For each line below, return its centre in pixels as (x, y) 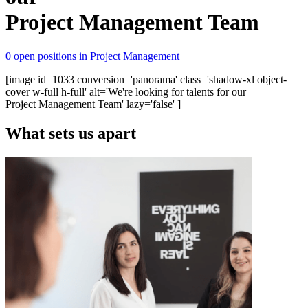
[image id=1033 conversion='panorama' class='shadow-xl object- (146, 79)
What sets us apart (71, 133)
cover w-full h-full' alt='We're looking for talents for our (126, 91)
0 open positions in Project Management (92, 56)
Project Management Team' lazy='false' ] (93, 104)
